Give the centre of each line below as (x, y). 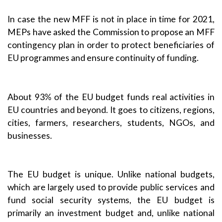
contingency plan (41, 45)
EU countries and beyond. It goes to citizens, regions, (111, 110)
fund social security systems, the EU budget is (111, 200)
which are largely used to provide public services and (111, 187)
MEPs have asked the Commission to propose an (102, 32)
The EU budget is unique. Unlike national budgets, (111, 174)
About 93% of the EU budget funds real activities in (111, 97)
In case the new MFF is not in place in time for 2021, (111, 19)
